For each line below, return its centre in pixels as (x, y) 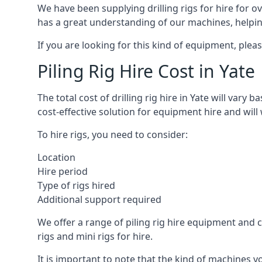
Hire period (63, 171)
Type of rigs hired (76, 185)
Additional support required (99, 199)
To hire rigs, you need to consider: (113, 135)
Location (56, 157)
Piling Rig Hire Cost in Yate (146, 71)
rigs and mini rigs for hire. (95, 236)
